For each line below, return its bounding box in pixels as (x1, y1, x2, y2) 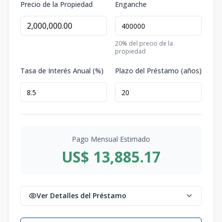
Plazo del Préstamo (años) (115, 66, 202, 76)
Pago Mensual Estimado (72, 134, 150, 144)
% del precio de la (122, 39, 173, 48)
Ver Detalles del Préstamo (37, 191, 126, 201)
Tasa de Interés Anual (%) (20, 66, 104, 76)
